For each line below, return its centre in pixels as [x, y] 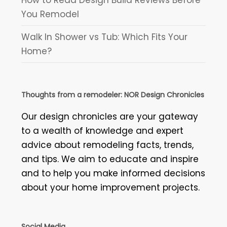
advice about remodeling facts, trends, [107, 145]
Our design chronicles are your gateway [109, 116]
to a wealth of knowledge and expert [102, 130]
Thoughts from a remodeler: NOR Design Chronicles [112, 94]
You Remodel [50, 14]
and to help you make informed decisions [113, 173]
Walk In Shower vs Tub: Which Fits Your [104, 37]
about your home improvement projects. [110, 187]
